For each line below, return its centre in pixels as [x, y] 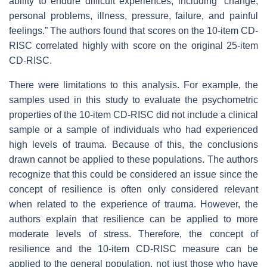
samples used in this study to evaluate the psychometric [133, 100]
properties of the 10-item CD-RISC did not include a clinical [133, 115]
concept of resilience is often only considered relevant [133, 190]
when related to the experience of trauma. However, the [133, 204]
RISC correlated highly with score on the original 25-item [133, 46]
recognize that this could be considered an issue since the [133, 175]
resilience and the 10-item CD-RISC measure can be [133, 249]
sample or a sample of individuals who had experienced [133, 130]
